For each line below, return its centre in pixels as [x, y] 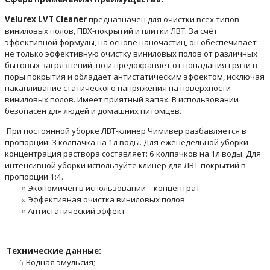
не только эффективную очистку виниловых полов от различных [131, 53]
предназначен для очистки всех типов [164, 19]
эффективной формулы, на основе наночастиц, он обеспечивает [131, 42]
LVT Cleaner [62, 19]
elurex [23, 19]
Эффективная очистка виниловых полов [107, 199]
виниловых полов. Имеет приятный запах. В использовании [122, 99]
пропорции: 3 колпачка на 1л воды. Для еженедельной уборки [127, 142]
